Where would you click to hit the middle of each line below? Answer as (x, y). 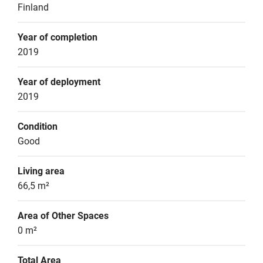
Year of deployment (59, 82)
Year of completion (58, 37)
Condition (38, 127)
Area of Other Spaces (63, 216)
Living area (41, 171)
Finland (33, 7)
